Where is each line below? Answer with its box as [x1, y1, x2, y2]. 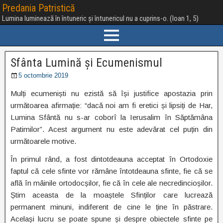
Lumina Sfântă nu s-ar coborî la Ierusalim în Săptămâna [10, 113, 213, 121]
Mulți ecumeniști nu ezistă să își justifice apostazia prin [10, 89, 213, 98]
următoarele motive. [10, 137, 76, 145]
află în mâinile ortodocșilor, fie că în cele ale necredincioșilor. [10, 179, 213, 187]
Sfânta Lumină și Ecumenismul [10, 56, 162, 70]
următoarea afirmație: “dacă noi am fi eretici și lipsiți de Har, [10, 101, 213, 110]
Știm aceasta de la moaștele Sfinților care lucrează [10, 191, 213, 199]
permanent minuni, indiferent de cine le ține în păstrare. [10, 203, 213, 211]
